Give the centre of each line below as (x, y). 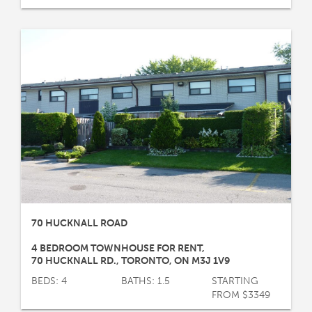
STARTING (235, 281)
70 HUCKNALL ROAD (79, 223)
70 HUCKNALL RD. (74, 260)
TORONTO (145, 260)
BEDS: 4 (49, 281)
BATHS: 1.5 (146, 281)
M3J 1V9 (211, 260)
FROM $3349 (241, 295)
